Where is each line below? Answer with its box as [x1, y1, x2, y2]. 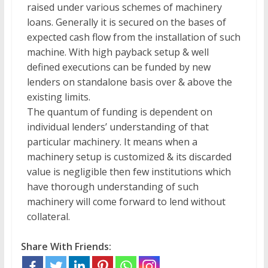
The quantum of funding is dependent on [26, 105, 212, 118]
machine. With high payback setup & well [26, 45, 209, 59]
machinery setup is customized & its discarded [26, 150, 232, 163]
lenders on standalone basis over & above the [26, 75, 232, 89]
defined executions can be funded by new [26, 60, 211, 74]
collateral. [26, 210, 70, 223]
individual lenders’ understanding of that [26, 120, 209, 133]
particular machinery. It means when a [26, 135, 197, 148]
